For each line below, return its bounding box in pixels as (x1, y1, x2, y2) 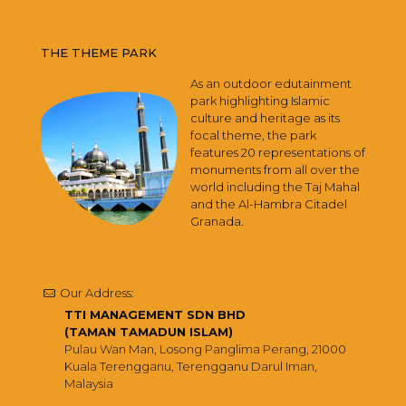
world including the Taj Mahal (190, 179, 360, 194)
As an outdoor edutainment (190, 75, 352, 91)
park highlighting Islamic (190, 92, 330, 108)
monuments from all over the (190, 161, 360, 177)
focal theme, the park (190, 127, 316, 142)
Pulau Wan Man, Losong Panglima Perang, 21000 (64, 341, 346, 356)
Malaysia (64, 375, 113, 391)
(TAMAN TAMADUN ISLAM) (64, 324, 233, 339)
